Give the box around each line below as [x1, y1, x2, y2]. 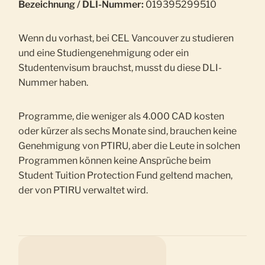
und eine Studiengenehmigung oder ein [18, 47, 189, 59]
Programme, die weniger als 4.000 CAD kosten [18, 111, 225, 122]
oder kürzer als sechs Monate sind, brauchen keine [18, 125, 237, 137]
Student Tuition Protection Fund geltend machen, [18, 170, 233, 182]
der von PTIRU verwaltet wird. [18, 185, 148, 196]
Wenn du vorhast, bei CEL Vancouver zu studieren [18, 33, 234, 44]
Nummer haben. [18, 77, 89, 89]
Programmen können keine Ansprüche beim [18, 155, 212, 167]
